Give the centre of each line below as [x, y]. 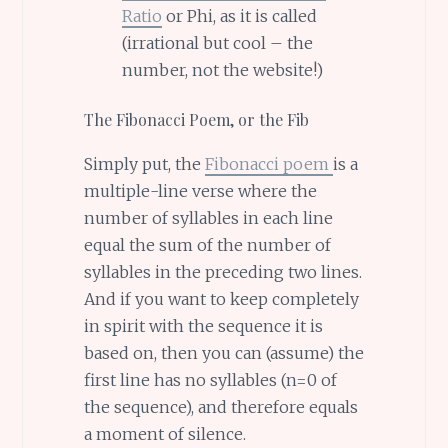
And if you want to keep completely [221, 299]
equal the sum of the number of [207, 245]
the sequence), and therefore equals [220, 407]
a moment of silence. [164, 434]
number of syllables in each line [208, 218]
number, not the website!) [222, 70]
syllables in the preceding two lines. [222, 272]
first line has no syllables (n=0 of [210, 380]
